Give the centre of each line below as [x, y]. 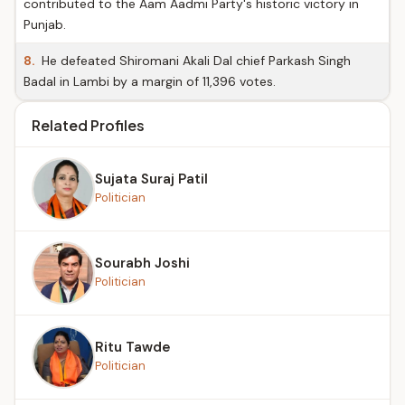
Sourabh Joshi [142, 263]
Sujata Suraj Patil [151, 179]
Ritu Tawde [132, 347]
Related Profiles [88, 125]
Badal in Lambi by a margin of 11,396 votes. [150, 81]
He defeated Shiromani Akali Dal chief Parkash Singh [194, 61]
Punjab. [45, 24]
